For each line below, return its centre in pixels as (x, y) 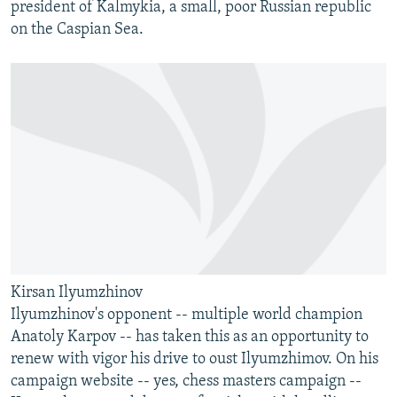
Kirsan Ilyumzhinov (77, 293)
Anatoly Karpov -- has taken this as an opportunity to (190, 338)
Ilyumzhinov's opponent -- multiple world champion (187, 315)
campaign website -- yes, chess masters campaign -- (186, 382)
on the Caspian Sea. (77, 30)
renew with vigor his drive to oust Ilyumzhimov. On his (195, 360)
